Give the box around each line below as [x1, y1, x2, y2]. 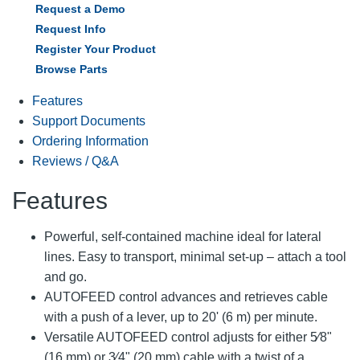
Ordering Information [32, 133, 149, 148]
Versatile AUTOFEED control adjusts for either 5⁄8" [44, 329, 332, 344]
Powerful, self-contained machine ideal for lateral [44, 229, 321, 243]
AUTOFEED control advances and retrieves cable [44, 289, 328, 304]
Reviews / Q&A [32, 153, 119, 168]
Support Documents [32, 113, 145, 128]
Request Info [35, 22, 106, 35]
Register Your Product [35, 42, 156, 55]
